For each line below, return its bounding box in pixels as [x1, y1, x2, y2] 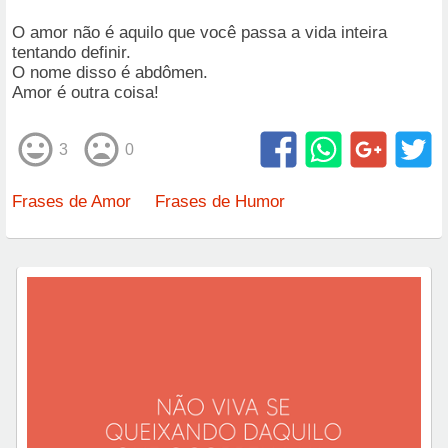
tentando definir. [12, 43, 131, 62]
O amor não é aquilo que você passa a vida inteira [12, 23, 387, 42]
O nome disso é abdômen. [12, 63, 208, 82]
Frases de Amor [12, 192, 131, 211]
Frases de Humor [155, 192, 285, 211]
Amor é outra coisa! [12, 83, 159, 102]
